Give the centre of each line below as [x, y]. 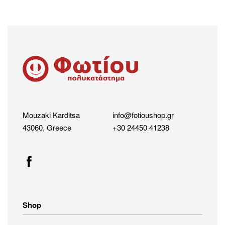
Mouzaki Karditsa [51, 115]
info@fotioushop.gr [143, 115]
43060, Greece [47, 128]
